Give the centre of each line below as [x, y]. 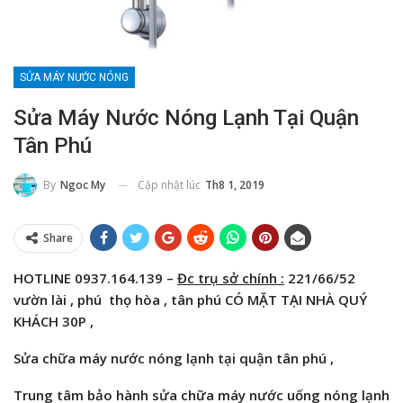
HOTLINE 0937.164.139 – [95, 278]
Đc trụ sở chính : [231, 278]
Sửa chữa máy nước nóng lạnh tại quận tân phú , [174, 358]
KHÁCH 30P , [54, 322]
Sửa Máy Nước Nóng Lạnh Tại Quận [186, 117]
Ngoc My [83, 185]
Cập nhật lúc [170, 184]
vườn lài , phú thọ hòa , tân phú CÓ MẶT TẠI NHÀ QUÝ [190, 300]
